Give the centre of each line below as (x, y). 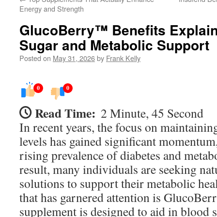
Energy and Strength (52, 8)
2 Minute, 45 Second (152, 113)
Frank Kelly (123, 58)
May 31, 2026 (74, 58)
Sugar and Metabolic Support (114, 45)
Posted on (35, 58)
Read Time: (65, 113)
